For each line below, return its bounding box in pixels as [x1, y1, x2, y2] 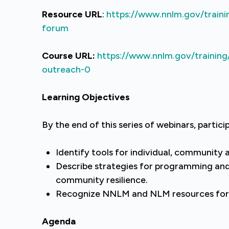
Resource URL [42, 9, 102, 20]
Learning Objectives [42, 91, 130, 103]
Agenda [42, 216, 76, 227]
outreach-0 [42, 64, 90, 75]
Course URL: [42, 50, 95, 61]
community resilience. [56, 174, 148, 186]
